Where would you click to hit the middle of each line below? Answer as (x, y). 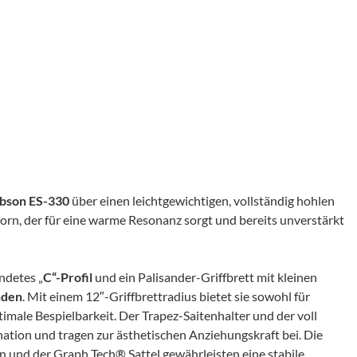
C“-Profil (69, 277)
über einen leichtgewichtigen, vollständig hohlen (202, 200)
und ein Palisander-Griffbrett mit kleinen (206, 277)
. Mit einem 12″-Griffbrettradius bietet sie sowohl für (166, 296)
